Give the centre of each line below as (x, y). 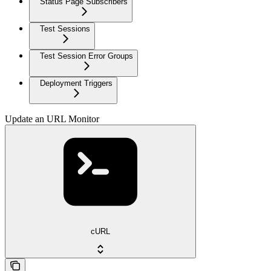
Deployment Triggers (76, 83)
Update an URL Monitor (52, 119)
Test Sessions (65, 28)
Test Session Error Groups (87, 56)
